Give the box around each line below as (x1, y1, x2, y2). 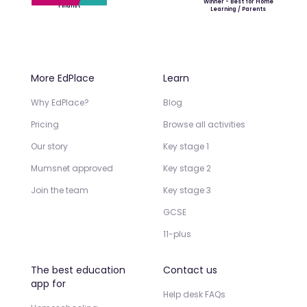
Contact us (163, 262, 218, 277)
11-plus (163, 228, 192, 240)
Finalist (58, 1, 80, 10)
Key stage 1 (163, 140, 210, 152)
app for (31, 276, 66, 291)
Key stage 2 (163, 162, 212, 174)
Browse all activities (163, 118, 246, 130)
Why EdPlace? (31, 96, 89, 108)
